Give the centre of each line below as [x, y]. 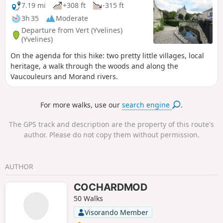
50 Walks [88, 199]
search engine [147, 105]
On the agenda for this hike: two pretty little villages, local [107, 55]
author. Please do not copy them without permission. [111, 134]
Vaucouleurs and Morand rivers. [64, 76]
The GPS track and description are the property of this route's [111, 124]
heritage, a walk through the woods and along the [94, 66]
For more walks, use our [81, 105]
